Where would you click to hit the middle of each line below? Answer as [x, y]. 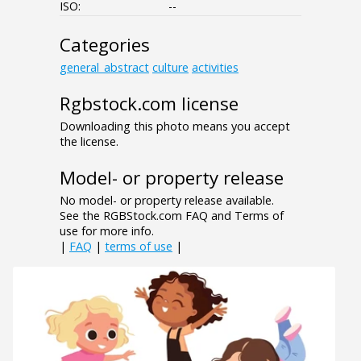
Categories [105, 45]
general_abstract [104, 68]
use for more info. [107, 231]
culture [170, 68]
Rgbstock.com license [149, 104]
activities [215, 68]
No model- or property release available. [167, 201]
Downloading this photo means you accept [175, 127]
